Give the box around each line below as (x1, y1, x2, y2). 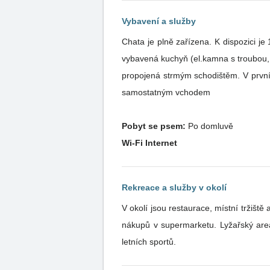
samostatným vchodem (122, 87, 213, 97)
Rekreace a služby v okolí (122, 183, 227, 192)
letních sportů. (149, 237, 176, 246)
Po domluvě (186, 121, 233, 131)
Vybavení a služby (122, 16, 196, 26)
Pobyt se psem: (122, 121, 186, 131)
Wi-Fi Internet (122, 138, 177, 148)
